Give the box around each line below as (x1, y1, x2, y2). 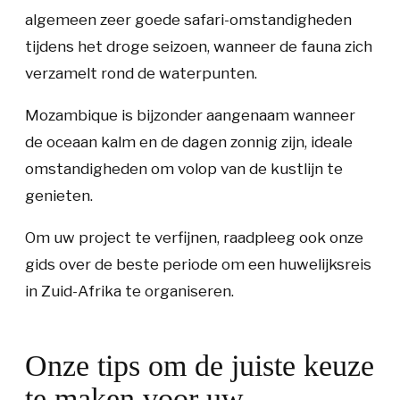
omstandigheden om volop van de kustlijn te (25, 160, 343, 178)
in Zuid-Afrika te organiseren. (25, 282, 234, 300)
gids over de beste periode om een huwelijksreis (25, 255, 371, 273)
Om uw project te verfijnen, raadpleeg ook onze (25, 229, 363, 246)
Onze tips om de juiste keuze (25, 349, 374, 382)
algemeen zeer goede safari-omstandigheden (25, 11, 352, 29)
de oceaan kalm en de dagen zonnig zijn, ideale (25, 133, 353, 151)
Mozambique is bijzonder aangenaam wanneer (25, 106, 355, 124)
